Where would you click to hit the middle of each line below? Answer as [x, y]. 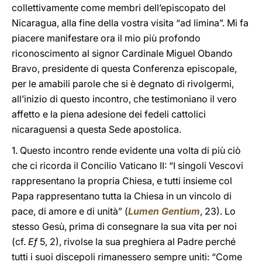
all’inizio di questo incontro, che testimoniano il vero [124, 99]
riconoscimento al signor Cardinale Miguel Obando [122, 53]
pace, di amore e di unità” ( [70, 211]
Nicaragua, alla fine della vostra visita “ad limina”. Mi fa [130, 23]
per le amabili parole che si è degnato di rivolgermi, [123, 84]
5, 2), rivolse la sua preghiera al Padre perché [137, 242]
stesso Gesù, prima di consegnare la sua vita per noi [124, 226]
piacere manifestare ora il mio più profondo [106, 38]
